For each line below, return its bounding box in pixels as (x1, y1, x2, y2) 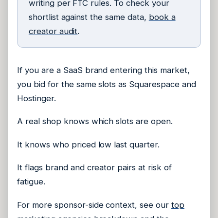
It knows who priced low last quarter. (17, 139, 160, 149)
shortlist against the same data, (28, 12, 149, 22)
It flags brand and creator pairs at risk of (17, 163, 172, 173)
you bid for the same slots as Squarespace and (17, 79, 196, 89)
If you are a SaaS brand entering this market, (17, 65, 190, 75)
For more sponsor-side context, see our (17, 200, 171, 210)
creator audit (28, 26, 78, 36)
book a (148, 12, 176, 22)
